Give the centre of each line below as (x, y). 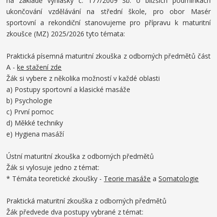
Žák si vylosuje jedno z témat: (53, 167)
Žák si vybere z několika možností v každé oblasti (83, 78)
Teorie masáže (127, 178)
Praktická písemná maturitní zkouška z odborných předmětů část (108, 56)
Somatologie (179, 178)
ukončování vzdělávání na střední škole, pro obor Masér (108, 11)
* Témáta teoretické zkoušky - (54, 178)
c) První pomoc (30, 112)
